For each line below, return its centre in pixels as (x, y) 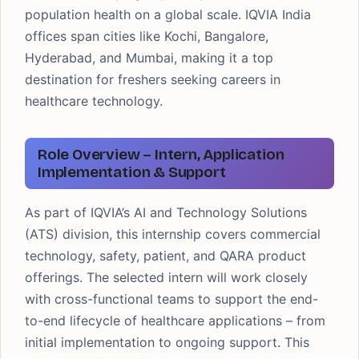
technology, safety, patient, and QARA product (165, 256)
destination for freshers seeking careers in (153, 79)
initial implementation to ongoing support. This (167, 342)
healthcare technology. (94, 101)
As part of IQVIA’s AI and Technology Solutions (166, 212)
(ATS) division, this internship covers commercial (173, 234)
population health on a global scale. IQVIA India (168, 14)
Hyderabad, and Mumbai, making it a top (149, 58)
